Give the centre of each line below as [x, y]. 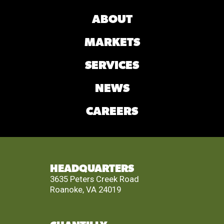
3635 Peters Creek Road [94, 179]
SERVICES [112, 65]
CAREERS [112, 111]
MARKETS [112, 42]
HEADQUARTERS [92, 169]
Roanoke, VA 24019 [85, 190]
